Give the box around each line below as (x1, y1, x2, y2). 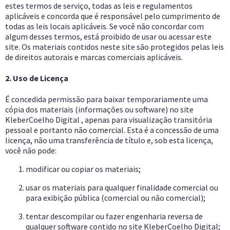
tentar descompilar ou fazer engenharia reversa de (26, 211, 203, 222)
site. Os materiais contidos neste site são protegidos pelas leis (5, 41, 224, 52)
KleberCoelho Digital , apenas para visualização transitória (5, 114, 212, 125)
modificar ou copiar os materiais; (26, 164, 142, 175)
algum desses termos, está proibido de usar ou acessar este (5, 31, 212, 42)
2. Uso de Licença (5, 72, 68, 83)
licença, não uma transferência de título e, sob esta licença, (5, 135, 213, 146)
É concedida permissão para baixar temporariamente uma (5, 94, 208, 105)
